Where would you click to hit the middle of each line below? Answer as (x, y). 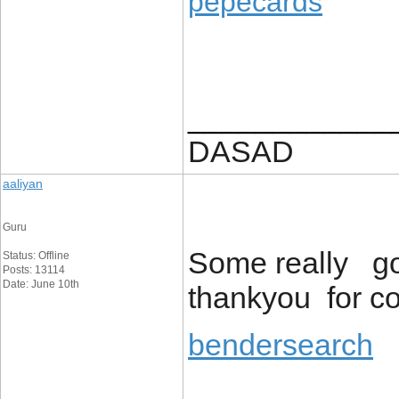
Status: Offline (36, 256)
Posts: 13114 (34, 270)
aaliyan (23, 183)
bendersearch (281, 345)
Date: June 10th (41, 284)
